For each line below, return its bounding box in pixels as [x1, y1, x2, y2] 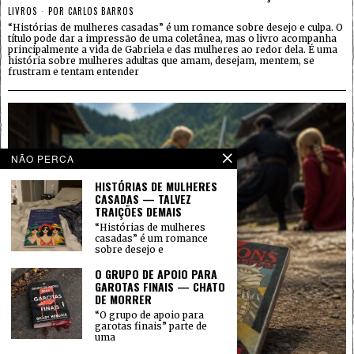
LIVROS [8, 4, 37, 17]
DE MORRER [95, 291, 152, 307]
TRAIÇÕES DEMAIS [95, 203, 182, 220]
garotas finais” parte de [95, 320, 207, 332]
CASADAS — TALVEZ [95, 190, 191, 207]
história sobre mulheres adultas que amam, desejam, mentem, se [8, 54, 314, 66]
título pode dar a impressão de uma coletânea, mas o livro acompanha [8, 32, 337, 44]
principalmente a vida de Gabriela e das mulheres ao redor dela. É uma [8, 43, 337, 55]
